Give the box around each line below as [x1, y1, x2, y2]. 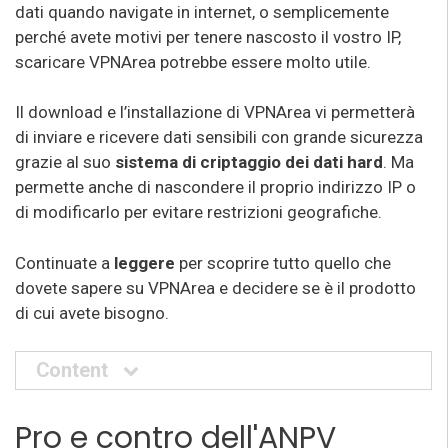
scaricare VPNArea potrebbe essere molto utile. [15, 51, 371, 72]
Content [36, 359, 113, 382]
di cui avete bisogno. [15, 302, 169, 323]
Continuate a [15, 252, 110, 273]
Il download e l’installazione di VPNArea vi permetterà [15, 102, 415, 122]
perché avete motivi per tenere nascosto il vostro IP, [15, 26, 401, 47]
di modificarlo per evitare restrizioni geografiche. [15, 202, 382, 222]
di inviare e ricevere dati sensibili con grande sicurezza [15, 127, 423, 147]
